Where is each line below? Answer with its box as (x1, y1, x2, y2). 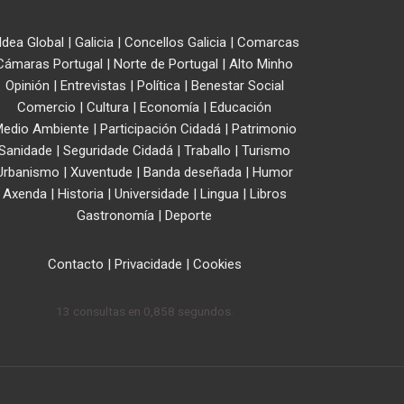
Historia (57, 185, 104, 202)
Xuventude (70, 163, 133, 180)
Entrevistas (60, 77, 126, 94)
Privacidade (114, 255, 182, 272)
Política (136, 77, 180, 94)
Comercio (17, 98, 76, 115)
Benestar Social (190, 77, 284, 94)
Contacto (47, 255, 104, 272)
